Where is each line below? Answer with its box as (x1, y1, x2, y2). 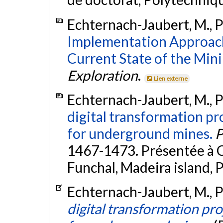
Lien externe (154, 74, 188, 82)
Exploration (67, 66, 138, 84)
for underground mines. (67, 124, 213, 142)
